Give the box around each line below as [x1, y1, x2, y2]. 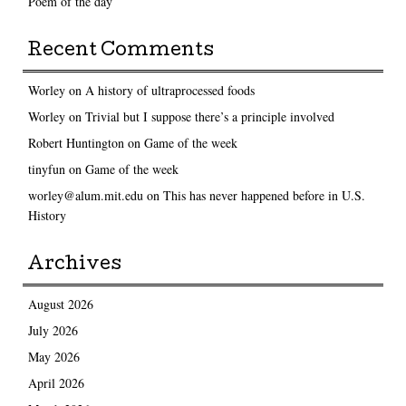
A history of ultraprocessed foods [84, 82, 255, 100]
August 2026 [27, 295, 93, 313]
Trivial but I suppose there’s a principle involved [84, 108, 334, 126]
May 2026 [27, 347, 80, 365]
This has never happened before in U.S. [162, 187, 365, 205]
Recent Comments [27, 43, 215, 62]
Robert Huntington [27, 134, 124, 152]
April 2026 [27, 373, 84, 391]
